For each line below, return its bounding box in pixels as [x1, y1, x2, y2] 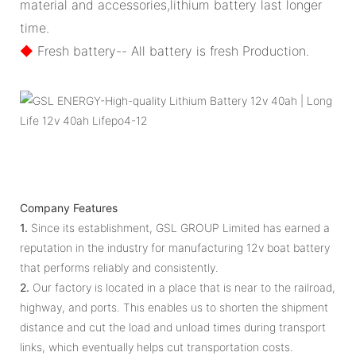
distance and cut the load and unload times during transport [20, 319, 326, 334]
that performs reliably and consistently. [20, 260, 219, 274]
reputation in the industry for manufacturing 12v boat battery [20, 240, 330, 254]
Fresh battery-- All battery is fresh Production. [33, 42, 309, 59]
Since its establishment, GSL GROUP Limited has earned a [28, 220, 330, 234]
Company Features [20, 200, 118, 215]
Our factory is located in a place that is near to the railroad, [29, 280, 335, 294]
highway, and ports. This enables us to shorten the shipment [20, 300, 328, 314]
